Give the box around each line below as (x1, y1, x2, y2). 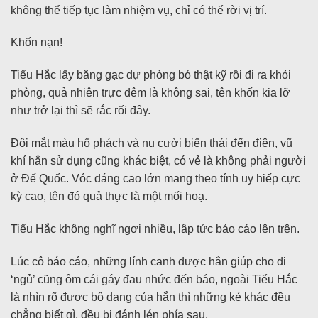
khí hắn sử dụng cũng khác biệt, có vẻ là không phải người (11, 154, 306, 167)
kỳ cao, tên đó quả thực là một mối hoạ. (11, 190, 207, 202)
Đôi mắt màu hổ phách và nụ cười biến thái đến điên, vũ (11, 136, 292, 149)
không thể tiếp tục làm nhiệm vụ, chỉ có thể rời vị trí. (11, 4, 267, 16)
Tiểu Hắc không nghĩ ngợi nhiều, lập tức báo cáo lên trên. (11, 222, 300, 235)
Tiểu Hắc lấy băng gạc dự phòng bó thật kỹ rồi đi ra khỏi (11, 69, 291, 82)
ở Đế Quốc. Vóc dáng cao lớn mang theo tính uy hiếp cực (11, 172, 300, 185)
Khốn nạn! (11, 36, 62, 49)
